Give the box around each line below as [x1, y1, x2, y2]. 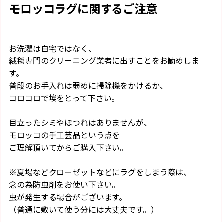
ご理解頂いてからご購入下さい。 [9, 143, 128, 153]
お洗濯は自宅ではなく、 [9, 44, 96, 54]
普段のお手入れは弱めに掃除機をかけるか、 [9, 81, 167, 91]
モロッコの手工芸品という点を [9, 131, 120, 141]
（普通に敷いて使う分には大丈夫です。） [9, 205, 159, 215]
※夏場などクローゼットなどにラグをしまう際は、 [9, 168, 191, 178]
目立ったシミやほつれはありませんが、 [9, 118, 152, 128]
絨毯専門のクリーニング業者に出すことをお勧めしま [9, 56, 199, 66]
